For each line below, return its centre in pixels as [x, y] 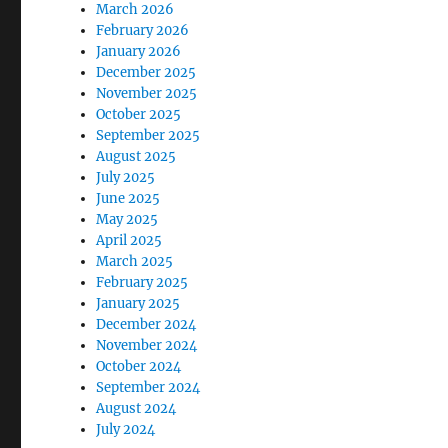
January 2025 [138, 303]
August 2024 [136, 408]
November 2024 [147, 345]
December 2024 [146, 324]
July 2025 [126, 177]
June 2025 [128, 198]
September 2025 [148, 135]
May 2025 [127, 219]
